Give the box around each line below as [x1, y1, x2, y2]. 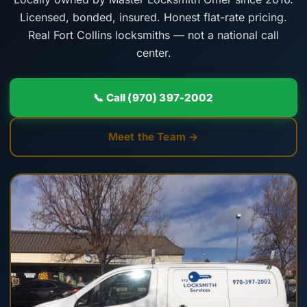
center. [136, 46, 171, 60]
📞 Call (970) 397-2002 [93, 90, 214, 104]
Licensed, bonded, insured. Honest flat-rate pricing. [20, 10, 287, 25]
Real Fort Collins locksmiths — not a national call [28, 28, 279, 42]
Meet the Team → [108, 130, 199, 144]
